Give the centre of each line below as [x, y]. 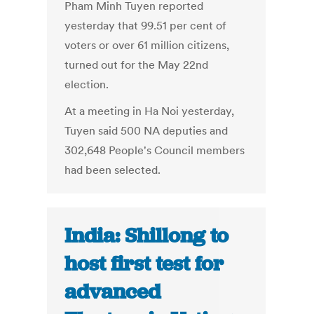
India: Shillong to [147, 236]
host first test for [144, 264]
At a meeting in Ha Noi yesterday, [150, 111]
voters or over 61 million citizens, [147, 45]
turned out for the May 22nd [137, 65]
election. [87, 84]
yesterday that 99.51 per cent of [146, 26]
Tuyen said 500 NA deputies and [146, 131]
